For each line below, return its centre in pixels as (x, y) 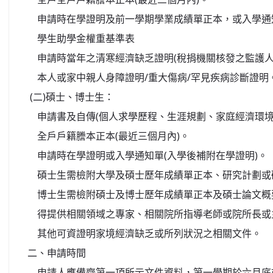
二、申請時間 (57, 253)
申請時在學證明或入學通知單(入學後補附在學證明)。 (147, 155)
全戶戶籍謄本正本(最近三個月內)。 (108, 136)
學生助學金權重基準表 (81, 38)
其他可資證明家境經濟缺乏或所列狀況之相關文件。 (144, 233)
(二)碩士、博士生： (71, 97)
